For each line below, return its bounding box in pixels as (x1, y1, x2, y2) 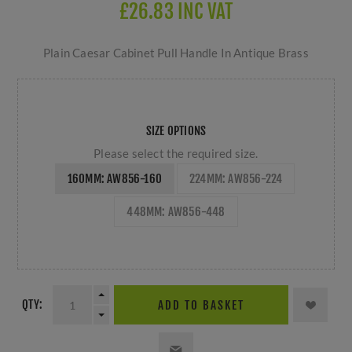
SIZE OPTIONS (145, 123, 207, 139)
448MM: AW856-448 (126, 204, 225, 220)
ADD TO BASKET (157, 297, 244, 313)
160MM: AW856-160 (67, 171, 162, 187)
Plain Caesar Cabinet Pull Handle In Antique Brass (43, 46, 309, 60)
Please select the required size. (93, 146, 258, 161)
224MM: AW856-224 (189, 171, 283, 187)
